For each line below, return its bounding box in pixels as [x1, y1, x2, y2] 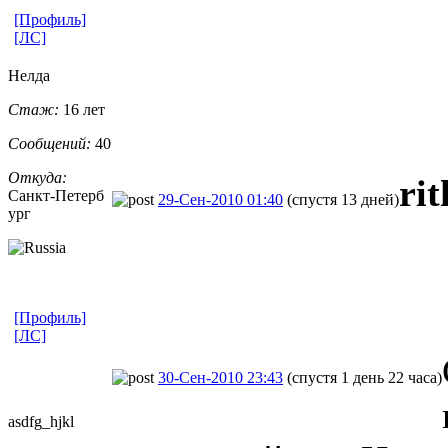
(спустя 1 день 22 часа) [287, 368, 442, 386]
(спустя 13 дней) [287, 190, 399, 208]
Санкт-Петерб [8, 186, 104, 204]
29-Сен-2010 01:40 [158, 190, 283, 208]
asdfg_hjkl [8, 412, 74, 430]
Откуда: [8, 168, 67, 186]
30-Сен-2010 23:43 [158, 368, 283, 386]
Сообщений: [8, 134, 91, 152]
